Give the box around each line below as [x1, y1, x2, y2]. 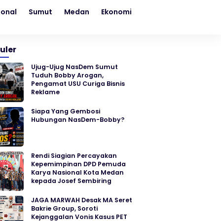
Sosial [195, 7, 217, 17]
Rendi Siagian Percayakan [31, 151, 117, 160]
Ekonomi [101, 7, 132, 17]
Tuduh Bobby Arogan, [31, 71, 104, 79]
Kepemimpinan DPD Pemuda [31, 160, 126, 168]
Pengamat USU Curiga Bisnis [31, 79, 125, 88]
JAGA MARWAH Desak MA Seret [31, 196, 132, 204]
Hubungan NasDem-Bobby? [31, 115, 124, 124]
